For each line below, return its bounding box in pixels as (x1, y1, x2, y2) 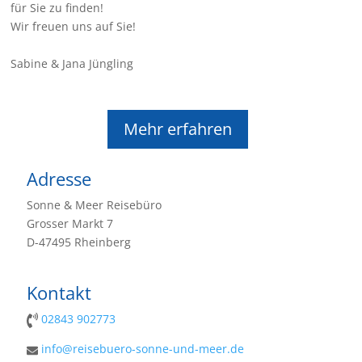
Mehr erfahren (123, 118, 232, 141)
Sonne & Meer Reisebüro (27, 197, 162, 213)
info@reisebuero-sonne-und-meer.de (41, 341, 245, 357)
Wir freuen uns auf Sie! (11, 19, 137, 35)
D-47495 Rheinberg (27, 234, 132, 250)
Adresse (27, 166, 92, 192)
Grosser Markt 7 (27, 216, 114, 232)
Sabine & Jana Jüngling (11, 56, 134, 72)
